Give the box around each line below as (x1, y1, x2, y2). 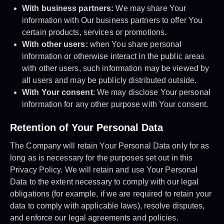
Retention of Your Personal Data (10, 122, 163, 133)
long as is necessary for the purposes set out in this (10, 153, 193, 162)
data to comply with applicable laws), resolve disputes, (10, 201, 205, 210)
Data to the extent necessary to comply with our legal (10, 177, 199, 186)
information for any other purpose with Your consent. (22, 100, 208, 109)
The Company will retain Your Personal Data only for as (10, 141, 209, 150)
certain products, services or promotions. (22, 28, 167, 37)
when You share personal (87, 40, 182, 49)
